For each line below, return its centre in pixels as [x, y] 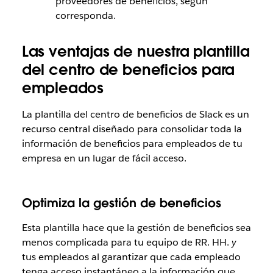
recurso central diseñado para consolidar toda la [132, 129]
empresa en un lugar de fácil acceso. [104, 158]
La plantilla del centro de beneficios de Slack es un [135, 114]
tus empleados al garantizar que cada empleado [131, 257]
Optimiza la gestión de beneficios [121, 203]
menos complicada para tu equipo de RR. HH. [126, 242]
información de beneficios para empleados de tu [132, 143]
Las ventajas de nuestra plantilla [136, 51]
